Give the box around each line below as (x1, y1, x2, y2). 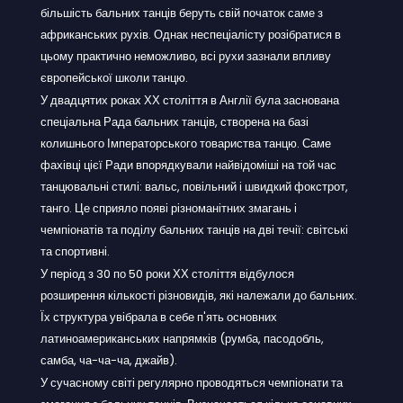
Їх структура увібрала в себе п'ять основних (40, 308, 277, 326)
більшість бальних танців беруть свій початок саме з (40, 4, 323, 22)
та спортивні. (40, 242, 110, 260)
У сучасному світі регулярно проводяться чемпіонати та (40, 373, 343, 391)
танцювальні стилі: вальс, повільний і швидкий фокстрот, (40, 177, 348, 195)
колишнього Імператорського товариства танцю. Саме (40, 134, 331, 152)
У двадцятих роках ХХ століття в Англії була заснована (40, 91, 339, 109)
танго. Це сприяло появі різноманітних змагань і (40, 199, 297, 217)
